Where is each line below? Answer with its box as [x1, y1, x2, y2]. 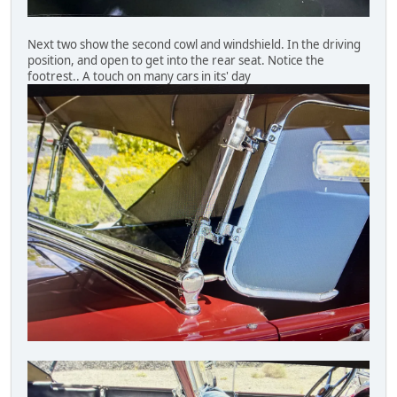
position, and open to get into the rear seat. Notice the [27, 52, 324, 69]
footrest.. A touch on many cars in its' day [27, 68, 251, 85]
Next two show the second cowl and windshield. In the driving [27, 36, 361, 53]
